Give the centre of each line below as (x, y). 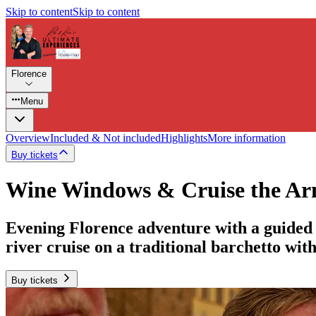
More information (247, 138)
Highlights (184, 138)
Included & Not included (105, 138)
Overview (28, 138)
